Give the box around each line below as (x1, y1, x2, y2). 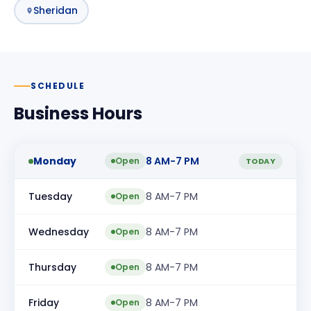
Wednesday (28, 224, 89, 239)
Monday (33, 153, 76, 168)
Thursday (28, 260, 76, 274)
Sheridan (33, 3, 78, 17)
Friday (28, 295, 59, 310)
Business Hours (14, 102, 142, 126)
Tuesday (28, 189, 72, 203)
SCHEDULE (31, 80, 85, 92)
